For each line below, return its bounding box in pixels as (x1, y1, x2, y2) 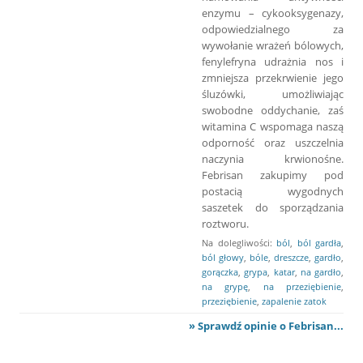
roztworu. (202, 216, 249, 231)
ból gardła (297, 236, 341, 249)
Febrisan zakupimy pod (202, 167, 344, 182)
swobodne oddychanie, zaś (202, 102, 344, 117)
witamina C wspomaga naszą (202, 118, 344, 134)
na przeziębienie (263, 280, 342, 293)
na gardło (300, 265, 341, 278)
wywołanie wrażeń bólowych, (202, 37, 344, 53)
